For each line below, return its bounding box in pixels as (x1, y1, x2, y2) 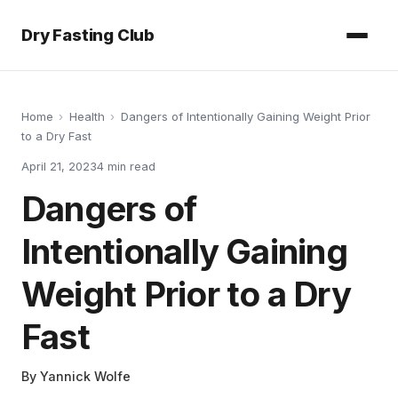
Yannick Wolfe (40, 369, 131, 385)
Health (68, 109, 105, 124)
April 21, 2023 (21, 159, 97, 173)
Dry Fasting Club (21, 25, 155, 45)
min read (104, 159, 155, 173)
